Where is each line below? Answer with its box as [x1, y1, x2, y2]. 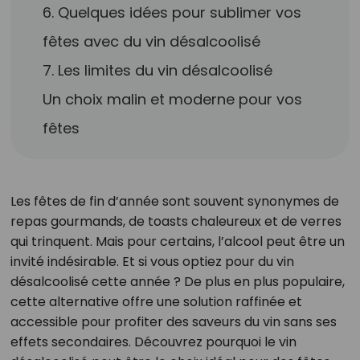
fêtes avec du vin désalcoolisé [43, 31, 261, 51]
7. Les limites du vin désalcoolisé [43, 60, 273, 80]
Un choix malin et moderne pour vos [43, 89, 303, 109]
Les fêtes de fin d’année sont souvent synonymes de [10, 192, 339, 211]
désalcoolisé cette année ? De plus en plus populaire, [10, 272, 345, 291]
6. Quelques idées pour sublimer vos [43, 2, 302, 22]
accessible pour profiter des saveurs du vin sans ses [10, 313, 337, 331]
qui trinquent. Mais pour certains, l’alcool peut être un [10, 232, 345, 251]
